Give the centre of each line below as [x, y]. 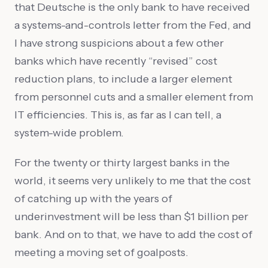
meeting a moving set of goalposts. [101, 252]
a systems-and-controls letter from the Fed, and [133, 25]
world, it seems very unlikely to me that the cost [133, 180]
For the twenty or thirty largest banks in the [122, 162]
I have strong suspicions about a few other [119, 43]
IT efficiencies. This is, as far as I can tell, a [118, 115]
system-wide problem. [69, 133]
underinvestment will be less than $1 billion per [131, 216]
